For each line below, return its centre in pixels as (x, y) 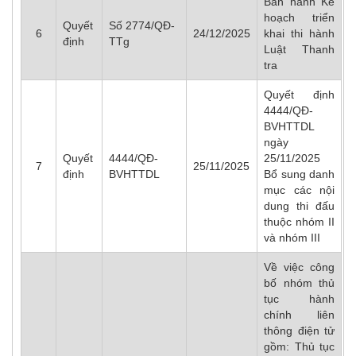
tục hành (299, 299)
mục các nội (299, 190)
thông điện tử (299, 331)
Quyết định (299, 95)
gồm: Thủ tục (299, 346)
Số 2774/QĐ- (142, 25)
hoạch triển (299, 17)
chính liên (299, 315)
